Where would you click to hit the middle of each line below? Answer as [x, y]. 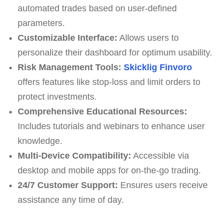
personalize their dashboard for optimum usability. [115, 52]
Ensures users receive [163, 185]
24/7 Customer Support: [68, 185]
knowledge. [40, 141]
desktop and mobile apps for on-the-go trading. [109, 170]
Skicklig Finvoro [158, 67]
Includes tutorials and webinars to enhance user [111, 126]
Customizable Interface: [67, 38]
